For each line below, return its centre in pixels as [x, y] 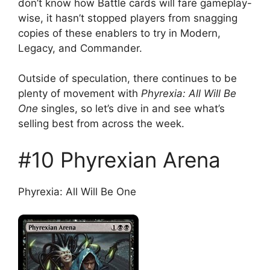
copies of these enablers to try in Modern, [119, 33]
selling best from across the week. [101, 124]
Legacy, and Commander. [80, 48]
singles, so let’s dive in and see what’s [133, 109]
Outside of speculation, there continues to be [127, 79]
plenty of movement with [78, 94]
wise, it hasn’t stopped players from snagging [128, 18]
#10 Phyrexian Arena [122, 159]
